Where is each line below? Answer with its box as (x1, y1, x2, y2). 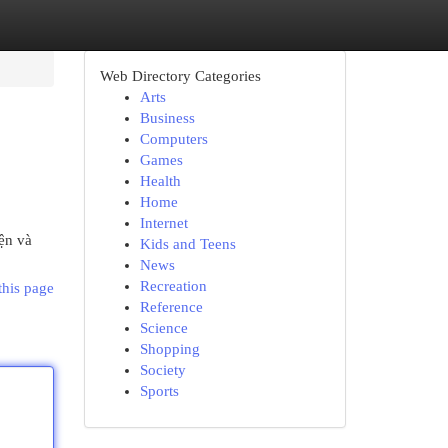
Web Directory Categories (99, 68, 261, 84)
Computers (139, 131, 208, 147)
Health (139, 173, 181, 189)
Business (139, 110, 195, 126)
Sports (139, 383, 179, 399)
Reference (139, 299, 203, 315)
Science (139, 320, 188, 336)
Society (139, 362, 186, 378)
